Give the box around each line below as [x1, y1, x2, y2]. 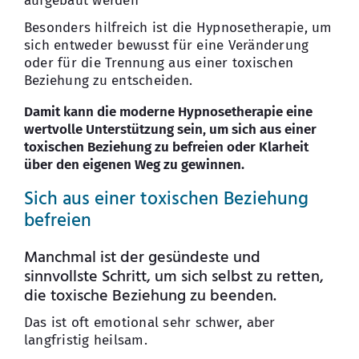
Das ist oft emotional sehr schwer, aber [23, 313, 276, 331]
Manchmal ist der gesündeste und [23, 244, 260, 271]
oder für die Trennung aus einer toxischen [23, 54, 294, 72]
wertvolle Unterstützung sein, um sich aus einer [23, 121, 317, 139]
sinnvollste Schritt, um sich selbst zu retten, [23, 264, 324, 290]
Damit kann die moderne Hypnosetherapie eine [23, 103, 313, 121]
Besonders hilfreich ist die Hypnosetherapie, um [23, 19, 333, 37]
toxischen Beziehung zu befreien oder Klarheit [23, 139, 309, 156]
